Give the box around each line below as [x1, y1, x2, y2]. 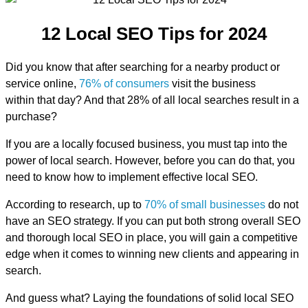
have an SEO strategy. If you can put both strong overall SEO [5, 215, 300, 228]
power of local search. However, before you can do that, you [5, 155, 295, 167]
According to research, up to [5, 199, 144, 211]
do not [265, 199, 298, 211]
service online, [5, 78, 79, 90]
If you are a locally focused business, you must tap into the [5, 138, 287, 151]
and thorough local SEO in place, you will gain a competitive [5, 232, 298, 244]
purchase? [5, 111, 57, 123]
